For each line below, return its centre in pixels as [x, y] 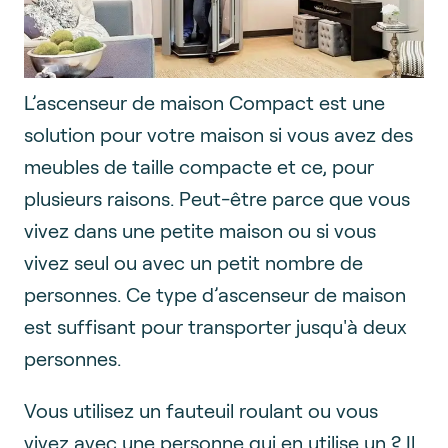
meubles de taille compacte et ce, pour [199, 165]
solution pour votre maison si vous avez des [218, 133]
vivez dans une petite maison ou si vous [200, 229]
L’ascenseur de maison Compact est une [204, 101]
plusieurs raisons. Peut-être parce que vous [217, 197]
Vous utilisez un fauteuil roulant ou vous [201, 409]
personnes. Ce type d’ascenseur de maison [215, 293]
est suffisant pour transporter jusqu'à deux [215, 325]
